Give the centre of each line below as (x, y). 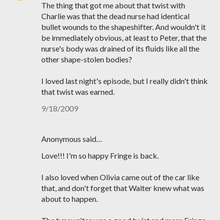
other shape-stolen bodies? (87, 59)
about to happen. (69, 199)
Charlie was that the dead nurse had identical (115, 16)
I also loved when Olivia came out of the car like (120, 177)
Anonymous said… (72, 139)
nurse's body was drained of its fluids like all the (120, 48)
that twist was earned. (78, 92)
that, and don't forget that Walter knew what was (123, 188)
